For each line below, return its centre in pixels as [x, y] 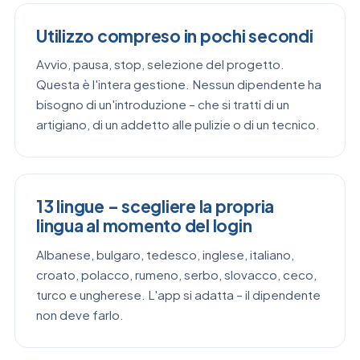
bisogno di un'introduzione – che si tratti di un [163, 104]
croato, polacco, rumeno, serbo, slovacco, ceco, [176, 274]
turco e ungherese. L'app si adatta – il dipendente [178, 294]
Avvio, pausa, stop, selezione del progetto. [160, 64]
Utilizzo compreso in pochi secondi [175, 36]
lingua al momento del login [144, 226]
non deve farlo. [80, 314]
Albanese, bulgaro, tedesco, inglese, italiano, [165, 254]
